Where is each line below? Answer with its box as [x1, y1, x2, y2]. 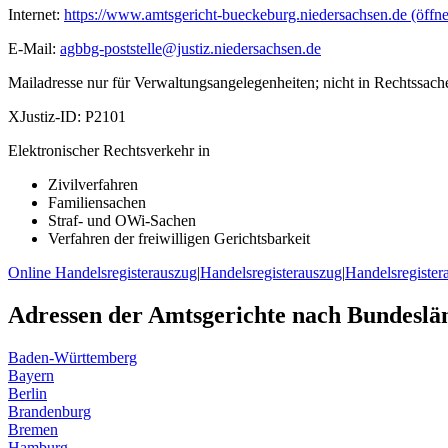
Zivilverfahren [48, 176, 138, 194]
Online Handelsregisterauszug [8, 264, 197, 282]
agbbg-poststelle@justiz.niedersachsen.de [60, 40, 321, 58]
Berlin [8, 385, 47, 403]
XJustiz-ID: [8, 108, 81, 126]
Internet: [8, 6, 60, 24]
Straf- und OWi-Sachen [48, 212, 196, 230]
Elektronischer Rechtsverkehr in [8, 142, 210, 160]
